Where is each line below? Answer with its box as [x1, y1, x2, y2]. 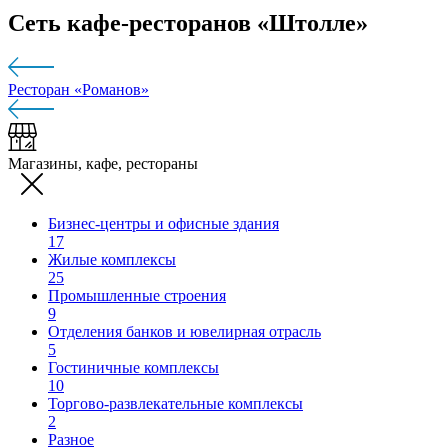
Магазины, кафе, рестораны [8, 155, 198, 173]
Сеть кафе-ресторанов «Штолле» [8, 9, 368, 36]
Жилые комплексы [48, 251, 176, 269]
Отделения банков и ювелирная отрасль [48, 323, 321, 341]
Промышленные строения [48, 287, 226, 305]
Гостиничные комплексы [48, 359, 219, 377]
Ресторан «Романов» [8, 80, 149, 98]
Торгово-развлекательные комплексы [48, 395, 303, 413]
